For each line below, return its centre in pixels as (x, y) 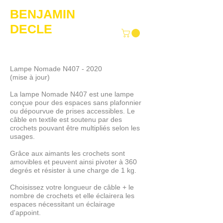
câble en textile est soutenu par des (66, 119)
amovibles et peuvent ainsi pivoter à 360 (73, 162)
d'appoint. (26, 212)
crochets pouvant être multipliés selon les (75, 128)
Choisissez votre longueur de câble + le (72, 187)
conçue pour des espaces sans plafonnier (76, 102)
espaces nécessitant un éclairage (62, 204)
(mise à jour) (30, 77)
